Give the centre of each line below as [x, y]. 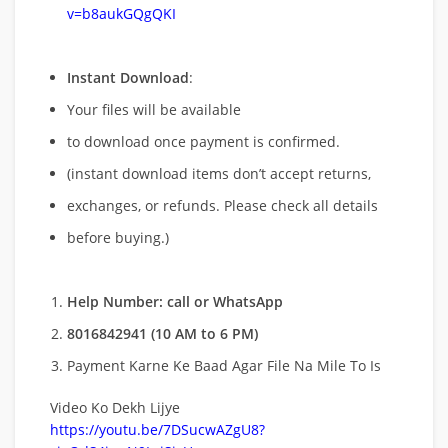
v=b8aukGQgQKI [121, 13]
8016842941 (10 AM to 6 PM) [162, 333]
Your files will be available [154, 109]
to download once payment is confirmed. [203, 141]
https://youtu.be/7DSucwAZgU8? [157, 429]
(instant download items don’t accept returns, [219, 173]
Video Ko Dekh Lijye [115, 407]
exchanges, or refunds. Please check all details [222, 205]
